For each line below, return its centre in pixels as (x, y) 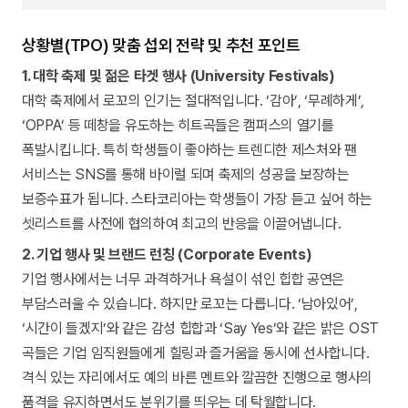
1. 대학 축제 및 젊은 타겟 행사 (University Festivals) (178, 76)
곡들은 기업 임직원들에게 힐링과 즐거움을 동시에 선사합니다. (196, 353)
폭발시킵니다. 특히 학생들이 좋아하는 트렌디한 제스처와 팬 (189, 150)
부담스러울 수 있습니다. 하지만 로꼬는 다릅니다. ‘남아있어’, (190, 304)
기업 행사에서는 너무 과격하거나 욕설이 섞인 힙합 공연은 (184, 280)
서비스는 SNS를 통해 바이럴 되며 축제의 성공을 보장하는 (186, 175)
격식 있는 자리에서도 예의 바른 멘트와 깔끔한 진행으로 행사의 (198, 378)
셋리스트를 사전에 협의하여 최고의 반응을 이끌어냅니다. (182, 224)
